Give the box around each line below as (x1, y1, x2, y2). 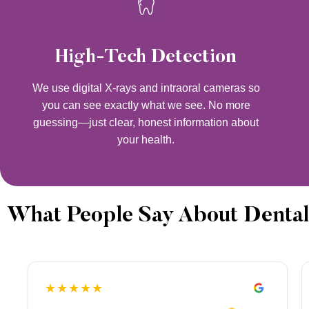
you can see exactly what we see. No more (41, 99, 250, 112)
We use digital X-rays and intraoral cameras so (32, 82, 260, 94)
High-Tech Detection (55, 48, 237, 68)
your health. (117, 134, 175, 146)
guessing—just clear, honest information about (33, 117, 259, 129)
